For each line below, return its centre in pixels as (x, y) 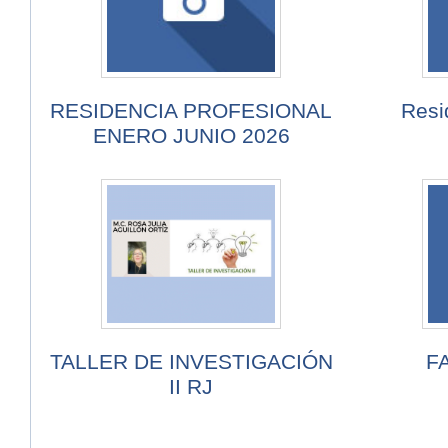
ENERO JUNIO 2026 (191, 136)
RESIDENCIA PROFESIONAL (191, 111)
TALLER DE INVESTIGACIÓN (191, 362)
